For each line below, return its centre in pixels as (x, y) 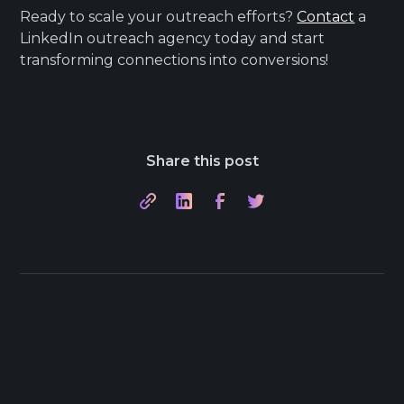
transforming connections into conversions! (174, 60)
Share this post (202, 161)
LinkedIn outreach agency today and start (173, 38)
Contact (326, 16)
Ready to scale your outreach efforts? (159, 16)
